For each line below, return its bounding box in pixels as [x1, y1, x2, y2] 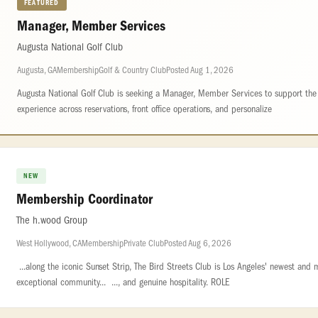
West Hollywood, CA [16, 238, 82, 248]
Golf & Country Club [99, 65, 166, 75]
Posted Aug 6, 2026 [164, 238, 231, 248]
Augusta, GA [17, 65, 57, 75]
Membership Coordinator [16, 191, 153, 207]
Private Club [124, 238, 164, 248]
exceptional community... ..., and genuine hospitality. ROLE [16, 276, 229, 288]
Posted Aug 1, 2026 [166, 65, 234, 75]
